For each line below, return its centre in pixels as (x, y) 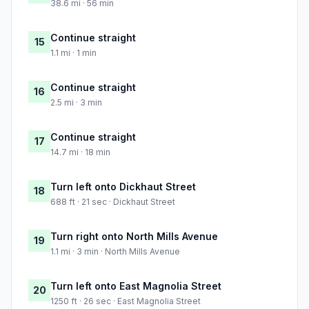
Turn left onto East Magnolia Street (136, 286)
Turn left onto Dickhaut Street (123, 187)
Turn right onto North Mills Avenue (134, 237)
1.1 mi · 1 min (73, 53)
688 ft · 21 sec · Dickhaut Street (113, 202)
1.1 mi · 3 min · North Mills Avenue (115, 252)
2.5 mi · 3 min (76, 103)
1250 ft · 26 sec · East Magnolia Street (126, 301)
